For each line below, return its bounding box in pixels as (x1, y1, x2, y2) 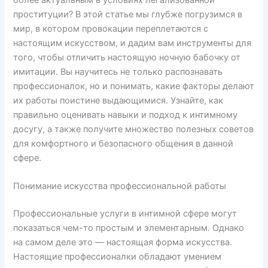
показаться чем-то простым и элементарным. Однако (13, 223, 245, 234)
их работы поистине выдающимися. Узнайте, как (13, 95, 224, 106)
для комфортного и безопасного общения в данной (13, 138, 234, 149)
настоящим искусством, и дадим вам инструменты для (13, 37, 252, 48)
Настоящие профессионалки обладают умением (13, 251, 222, 263)
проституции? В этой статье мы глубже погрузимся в (13, 8, 243, 20)
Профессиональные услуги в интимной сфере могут (13, 208, 237, 220)
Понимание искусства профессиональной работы (13, 181, 227, 192)
